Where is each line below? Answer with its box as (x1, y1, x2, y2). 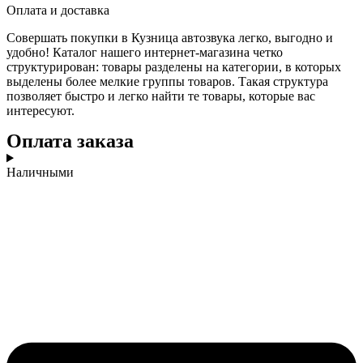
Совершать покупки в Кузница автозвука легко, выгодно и (6, 31, 333, 45)
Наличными (6, 165, 74, 180)
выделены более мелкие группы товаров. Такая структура (6, 75, 328, 89)
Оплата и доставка (6, 3, 109, 18)
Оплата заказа (6, 130, 134, 152)
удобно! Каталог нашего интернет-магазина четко (6, 45, 283, 60)
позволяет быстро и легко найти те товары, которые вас (6, 89, 315, 104)
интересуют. (6, 104, 75, 118)
